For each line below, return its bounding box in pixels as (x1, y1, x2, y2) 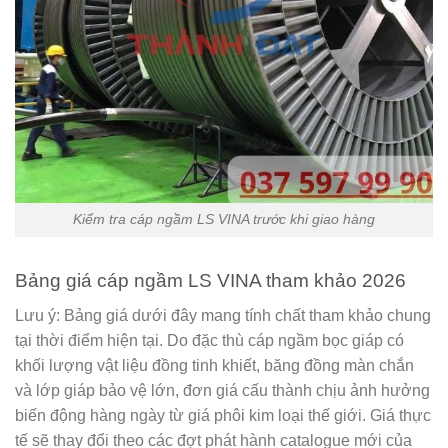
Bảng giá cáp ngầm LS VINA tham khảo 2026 (15, 270, 406, 292)
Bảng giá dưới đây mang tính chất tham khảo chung (60, 306, 431, 324)
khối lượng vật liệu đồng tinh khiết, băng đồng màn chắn (15, 356, 414, 374)
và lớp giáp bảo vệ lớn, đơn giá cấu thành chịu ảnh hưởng (15, 381, 430, 399)
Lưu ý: (15, 306, 60, 324)
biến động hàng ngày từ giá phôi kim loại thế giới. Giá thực (15, 406, 431, 424)
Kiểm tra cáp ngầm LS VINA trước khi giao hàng (73, 211, 375, 228)
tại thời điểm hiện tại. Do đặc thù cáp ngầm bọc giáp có (15, 331, 404, 349)
